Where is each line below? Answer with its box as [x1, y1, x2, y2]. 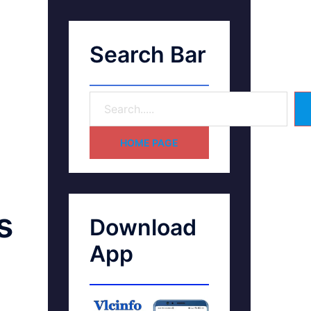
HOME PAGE [119, 137, 178, 149]
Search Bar [89, 41, 206, 68]
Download [89, 214, 196, 241]
